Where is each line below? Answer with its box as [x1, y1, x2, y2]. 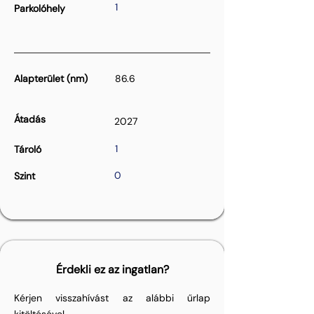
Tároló [14, 143, 41, 156]
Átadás [14, 113, 46, 125]
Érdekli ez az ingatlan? [55, 262, 169, 277]
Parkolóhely [14, 2, 65, 15]
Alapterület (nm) [14, 72, 88, 85]
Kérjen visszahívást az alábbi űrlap [14, 292, 210, 304]
